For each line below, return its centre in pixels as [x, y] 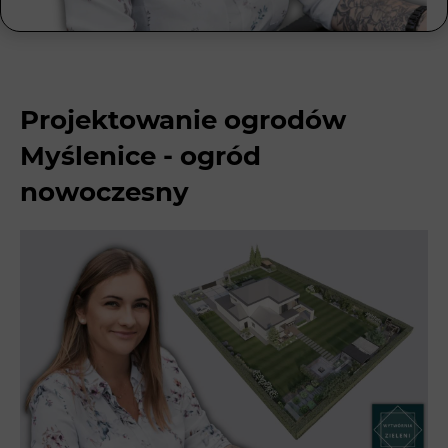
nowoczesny [104, 192]
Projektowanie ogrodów [183, 120]
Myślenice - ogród [140, 156]
